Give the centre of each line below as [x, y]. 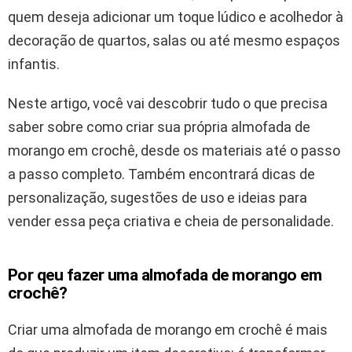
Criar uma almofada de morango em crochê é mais [168, 330]
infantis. [34, 64]
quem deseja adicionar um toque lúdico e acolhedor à [176, 17]
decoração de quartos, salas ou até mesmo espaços [174, 41]
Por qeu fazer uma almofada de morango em [165, 275]
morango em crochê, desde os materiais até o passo [174, 151]
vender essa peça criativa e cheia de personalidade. [171, 222]
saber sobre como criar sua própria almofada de [159, 127]
